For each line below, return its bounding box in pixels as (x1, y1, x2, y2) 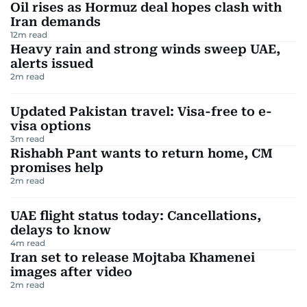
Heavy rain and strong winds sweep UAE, (10, 42, 280, 56)
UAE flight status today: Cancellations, (10, 208, 261, 223)
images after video (10, 265, 132, 279)
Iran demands (10, 14, 101, 29)
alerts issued (10, 56, 93, 71)
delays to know (10, 223, 111, 237)
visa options (10, 119, 91, 133)
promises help (10, 160, 103, 175)
